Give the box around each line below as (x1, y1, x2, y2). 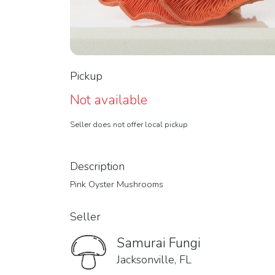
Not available (70, 91, 147, 109)
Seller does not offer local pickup (70, 119, 188, 130)
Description (70, 159, 125, 174)
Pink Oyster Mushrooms (70, 178, 163, 190)
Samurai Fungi (117, 234, 201, 252)
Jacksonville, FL (117, 252, 192, 267)
